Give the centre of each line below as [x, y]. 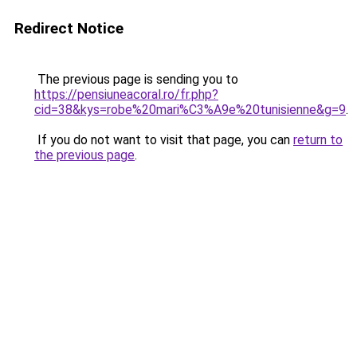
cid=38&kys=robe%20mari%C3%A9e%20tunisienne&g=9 [190, 110]
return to [318, 140]
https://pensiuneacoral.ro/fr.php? [126, 94]
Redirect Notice [69, 28]
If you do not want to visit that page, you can [164, 140]
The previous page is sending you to [136, 79]
